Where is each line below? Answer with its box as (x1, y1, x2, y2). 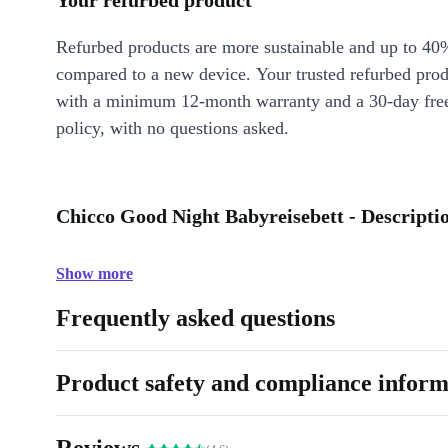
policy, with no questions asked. (56, 118, 289, 138)
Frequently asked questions (56, 305, 335, 331)
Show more (56, 265, 133, 282)
